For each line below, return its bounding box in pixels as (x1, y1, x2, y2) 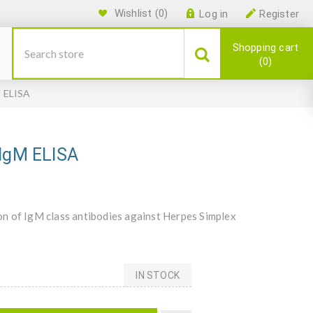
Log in (199, 8, 228, 20)
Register (259, 8, 299, 20)
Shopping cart (232, 41, 299, 54)
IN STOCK (136, 269, 180, 281)
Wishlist (114, 7, 152, 20)
